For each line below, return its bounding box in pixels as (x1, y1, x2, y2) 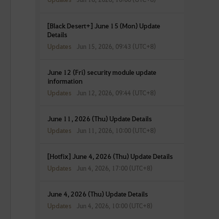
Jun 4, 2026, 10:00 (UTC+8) (76, 201, 153, 210)
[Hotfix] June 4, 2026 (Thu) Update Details (47, 152, 173, 161)
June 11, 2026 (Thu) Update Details (47, 114, 152, 123)
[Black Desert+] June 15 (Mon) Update (47, 21, 160, 30)
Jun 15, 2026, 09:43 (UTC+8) (76, 42, 156, 50)
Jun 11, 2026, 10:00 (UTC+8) (76, 126, 156, 134)
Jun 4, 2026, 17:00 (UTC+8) (76, 164, 153, 173)
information (47, 76, 83, 85)
